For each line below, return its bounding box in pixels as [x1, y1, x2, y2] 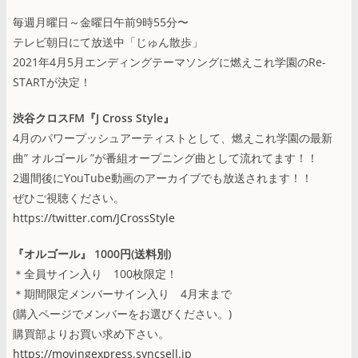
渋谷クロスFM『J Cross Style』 [13, 109, 174, 125]
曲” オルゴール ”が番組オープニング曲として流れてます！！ [13, 149, 318, 165]
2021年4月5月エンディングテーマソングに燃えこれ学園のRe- [13, 54, 326, 70]
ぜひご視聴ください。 [13, 189, 125, 205]
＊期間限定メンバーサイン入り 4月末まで [13, 285, 232, 301]
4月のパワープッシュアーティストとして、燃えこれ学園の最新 [13, 129, 332, 145]
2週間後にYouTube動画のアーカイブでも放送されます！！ [13, 169, 312, 185]
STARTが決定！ [13, 74, 91, 89]
